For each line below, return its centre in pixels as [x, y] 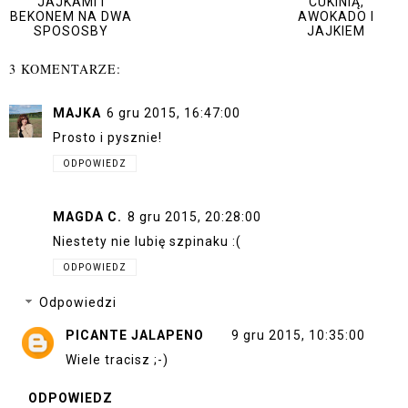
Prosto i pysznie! [107, 137]
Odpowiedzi [78, 303]
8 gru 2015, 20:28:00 [194, 217]
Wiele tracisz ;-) [117, 359]
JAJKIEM [337, 31]
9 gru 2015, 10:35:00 [298, 335]
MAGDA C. [87, 217]
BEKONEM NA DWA [71, 17]
